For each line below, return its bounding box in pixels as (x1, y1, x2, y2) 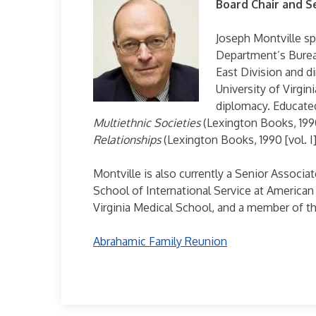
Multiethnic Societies (93, 115, 200, 130)
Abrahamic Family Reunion (93, 233, 227, 248)
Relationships (93, 132, 161, 147)
